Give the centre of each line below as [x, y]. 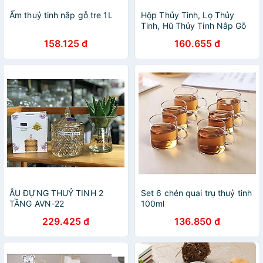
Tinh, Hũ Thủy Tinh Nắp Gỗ [194, 26]
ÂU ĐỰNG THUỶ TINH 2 [56, 193]
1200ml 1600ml [171, 47]
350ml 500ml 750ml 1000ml [196, 36]
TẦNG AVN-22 [37, 203]
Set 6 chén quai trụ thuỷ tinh [196, 193]
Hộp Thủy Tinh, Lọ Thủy [188, 15]
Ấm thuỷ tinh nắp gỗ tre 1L [61, 15]
